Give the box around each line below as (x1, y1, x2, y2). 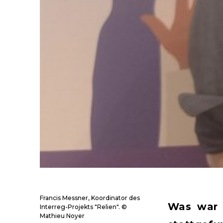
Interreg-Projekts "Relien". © (40, 203, 127, 211)
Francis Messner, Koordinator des (40, 194, 140, 202)
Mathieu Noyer (40, 212, 85, 220)
